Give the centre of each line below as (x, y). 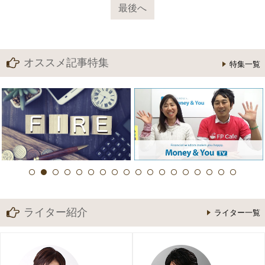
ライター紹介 (56, 212)
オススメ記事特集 (66, 63)
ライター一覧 (237, 213)
